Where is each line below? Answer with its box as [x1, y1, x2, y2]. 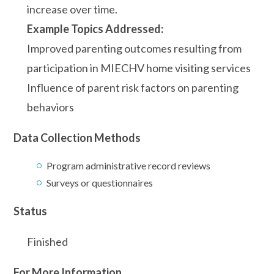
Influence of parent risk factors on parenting [27, 80, 239, 94]
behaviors [27, 100, 74, 114]
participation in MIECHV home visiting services [27, 61, 251, 75]
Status [13, 204, 47, 218]
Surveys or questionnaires [46, 176, 153, 188]
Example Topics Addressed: [27, 21, 163, 35]
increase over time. [27, 2, 117, 16]
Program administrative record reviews [46, 159, 210, 171]
